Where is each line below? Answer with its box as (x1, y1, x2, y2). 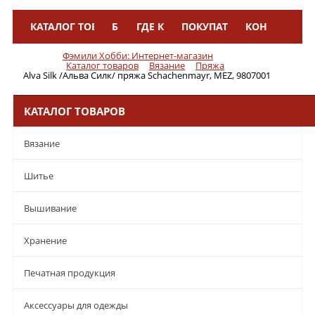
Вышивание (24, 202, 77, 215)
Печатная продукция (24, 266, 115, 280)
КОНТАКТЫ (245, 20, 300, 33)
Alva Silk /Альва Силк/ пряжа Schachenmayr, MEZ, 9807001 (23, 69, 271, 82)
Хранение (24, 234, 67, 247)
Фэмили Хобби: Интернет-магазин (63, 49, 213, 62)
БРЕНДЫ (112, 20, 155, 33)
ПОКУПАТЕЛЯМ (181, 20, 256, 33)
